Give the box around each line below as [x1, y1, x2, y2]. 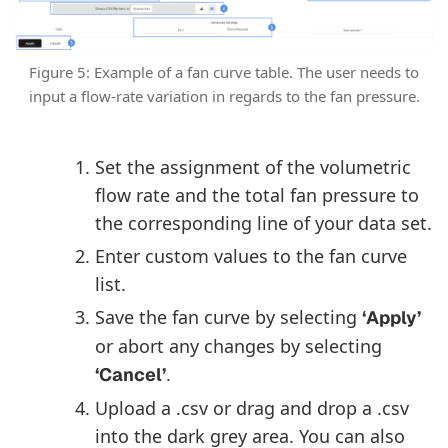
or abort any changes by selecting [95, 333, 382, 358]
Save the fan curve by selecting [95, 304, 362, 329]
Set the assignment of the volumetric [95, 154, 411, 179]
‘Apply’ [362, 305, 421, 329]
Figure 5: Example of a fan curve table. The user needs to [29, 61, 419, 82]
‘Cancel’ [95, 362, 166, 386]
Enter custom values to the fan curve [95, 243, 407, 268]
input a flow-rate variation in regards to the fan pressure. [28, 85, 420, 106]
